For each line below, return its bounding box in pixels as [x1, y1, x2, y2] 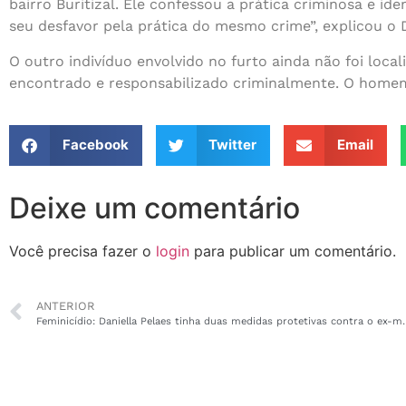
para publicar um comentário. [189, 241, 396, 260]
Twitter [208, 136, 256, 154]
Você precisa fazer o [9, 241, 156, 260]
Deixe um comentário [9, 189, 300, 226]
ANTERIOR [36, 299, 95, 314]
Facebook [62, 136, 129, 154]
